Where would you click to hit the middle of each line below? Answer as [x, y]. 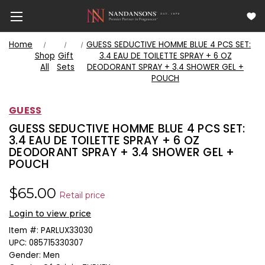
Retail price [82, 195]
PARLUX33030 [67, 230]
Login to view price [50, 213]
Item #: [24, 230]
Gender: [25, 255]
